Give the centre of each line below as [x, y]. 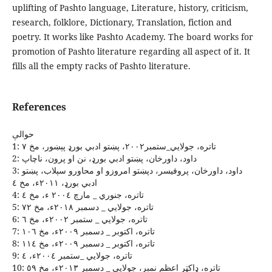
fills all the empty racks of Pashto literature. [101, 66]
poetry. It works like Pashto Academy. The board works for [132, 37]
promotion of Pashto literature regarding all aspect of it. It [131, 52]
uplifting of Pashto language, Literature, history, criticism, [130, 8]
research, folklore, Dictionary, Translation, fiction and [122, 22]
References [39, 107]
